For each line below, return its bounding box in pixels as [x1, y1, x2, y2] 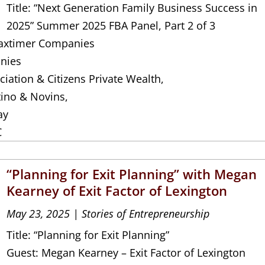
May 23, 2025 [7, 206, 70, 221]
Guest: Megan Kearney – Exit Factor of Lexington [7, 245, 246, 260]
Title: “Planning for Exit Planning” [7, 227, 170, 242]
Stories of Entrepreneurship [82, 206, 210, 221]
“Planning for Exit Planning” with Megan [7, 164, 257, 183]
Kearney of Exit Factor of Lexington [7, 181, 228, 199]
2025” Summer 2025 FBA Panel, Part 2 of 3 [7, 18, 216, 33]
